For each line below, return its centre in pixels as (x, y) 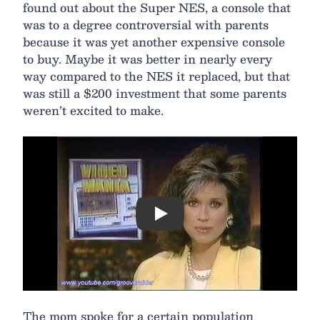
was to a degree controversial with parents (146, 25)
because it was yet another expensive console (154, 42)
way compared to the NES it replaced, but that (156, 76)
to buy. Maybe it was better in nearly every (147, 59)
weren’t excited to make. (93, 110)
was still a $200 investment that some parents (155, 93)
